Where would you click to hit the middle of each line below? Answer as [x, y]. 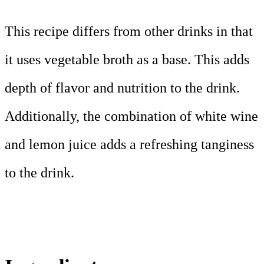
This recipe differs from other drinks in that [129, 31]
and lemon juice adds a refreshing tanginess [129, 144]
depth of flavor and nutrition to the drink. [122, 88]
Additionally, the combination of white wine [131, 116]
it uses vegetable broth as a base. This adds [127, 59]
